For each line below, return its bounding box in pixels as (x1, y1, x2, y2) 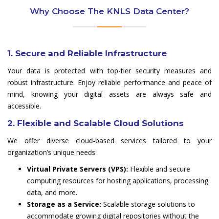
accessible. (7, 101, 41, 111)
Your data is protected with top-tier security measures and (7, 66, 212, 76)
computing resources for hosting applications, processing (27, 176, 208, 186)
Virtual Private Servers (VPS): (27, 164, 128, 174)
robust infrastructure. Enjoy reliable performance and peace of (7, 78, 212, 88)
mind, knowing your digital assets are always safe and (7, 89, 212, 99)
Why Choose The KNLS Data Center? (30, 6, 189, 17)
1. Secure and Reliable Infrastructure (7, 48, 167, 59)
